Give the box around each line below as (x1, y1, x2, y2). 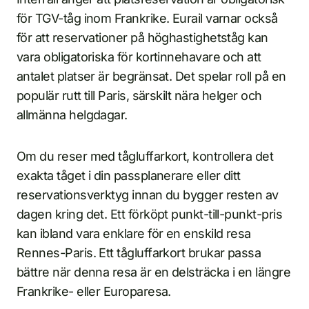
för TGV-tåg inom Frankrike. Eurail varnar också (17, 10, 278, 26)
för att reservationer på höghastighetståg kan (17, 30, 268, 45)
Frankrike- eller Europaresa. (17, 283, 171, 299)
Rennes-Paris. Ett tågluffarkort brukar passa (17, 245, 261, 260)
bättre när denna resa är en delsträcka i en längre (17, 264, 290, 279)
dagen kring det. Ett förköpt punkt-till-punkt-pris (17, 206, 282, 221)
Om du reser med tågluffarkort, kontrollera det (17, 148, 274, 163)
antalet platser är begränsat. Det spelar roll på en (17, 68, 286, 83)
